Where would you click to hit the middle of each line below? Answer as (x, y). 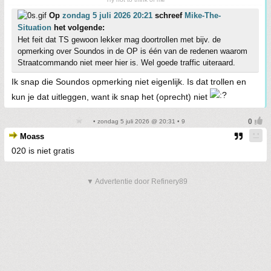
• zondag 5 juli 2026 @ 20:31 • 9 (138, 121)
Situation (34, 27)
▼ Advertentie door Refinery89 (137, 181)
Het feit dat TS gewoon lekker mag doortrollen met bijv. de (119, 39)
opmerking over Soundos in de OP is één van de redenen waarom (132, 51)
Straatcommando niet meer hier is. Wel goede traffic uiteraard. (126, 62)
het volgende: (78, 27)
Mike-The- (203, 15)
